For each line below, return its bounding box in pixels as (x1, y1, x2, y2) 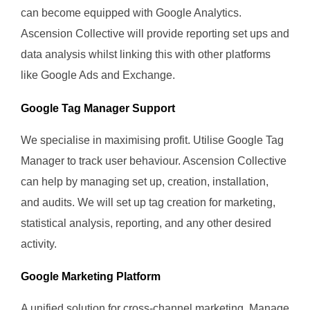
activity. (21, 237, 57, 250)
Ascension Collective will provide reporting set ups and (21, 28, 289, 40)
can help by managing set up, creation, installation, (21, 175, 268, 188)
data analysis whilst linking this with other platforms (21, 48, 271, 61)
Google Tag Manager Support (21, 102, 175, 114)
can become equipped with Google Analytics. (21, 7, 241, 19)
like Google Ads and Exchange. (21, 69, 175, 82)
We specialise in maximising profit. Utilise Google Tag (21, 134, 284, 146)
